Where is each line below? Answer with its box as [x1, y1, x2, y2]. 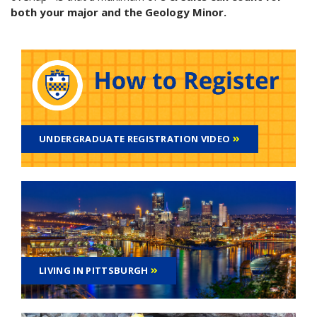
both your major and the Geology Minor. [11, 5, 226, 20]
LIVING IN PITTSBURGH [39, 264, 149, 277]
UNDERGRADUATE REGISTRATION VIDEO [39, 132, 231, 146]
